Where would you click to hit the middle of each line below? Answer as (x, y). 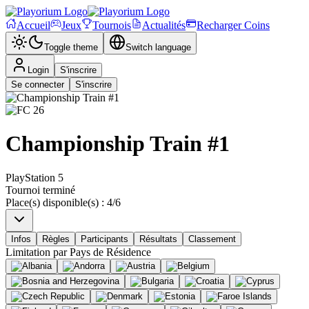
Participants (104, 239)
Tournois (112, 25)
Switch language (158, 47)
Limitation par (36, 252)
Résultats (158, 239)
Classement (212, 239)
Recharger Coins (233, 25)
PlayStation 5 (34, 177)
